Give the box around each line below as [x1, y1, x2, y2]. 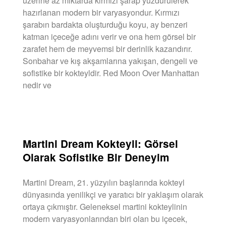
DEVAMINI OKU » [23, 106, 71, 116]
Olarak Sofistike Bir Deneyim [23, 149, 169, 164]
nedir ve [23, 79, 51, 91]
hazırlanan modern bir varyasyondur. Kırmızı [23, 6, 180, 18]
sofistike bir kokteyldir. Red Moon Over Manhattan [23, 67, 199, 79]
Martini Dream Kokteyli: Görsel [23, 136, 178, 151]
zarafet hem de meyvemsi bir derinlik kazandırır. [23, 42, 192, 54]
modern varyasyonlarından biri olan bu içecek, [23, 212, 187, 224]
